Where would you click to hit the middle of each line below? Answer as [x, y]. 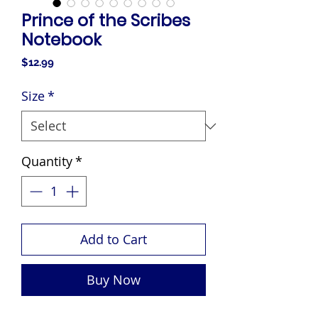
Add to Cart [114, 239]
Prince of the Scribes [106, 21]
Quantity [47, 161]
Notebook [61, 40]
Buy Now [114, 280]
